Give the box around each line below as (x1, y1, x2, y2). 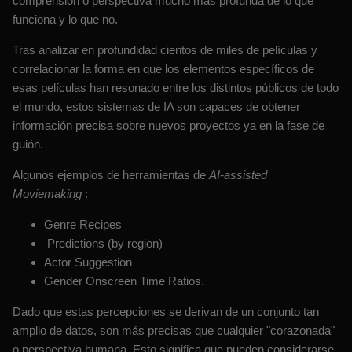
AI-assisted (209, 168, 267, 182)
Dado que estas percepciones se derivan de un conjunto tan (13, 305, 319, 319)
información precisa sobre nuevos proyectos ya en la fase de (13, 119, 324, 133)
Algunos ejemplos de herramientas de (13, 168, 209, 182)
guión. (13, 137, 43, 152)
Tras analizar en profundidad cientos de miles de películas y (13, 43, 317, 57)
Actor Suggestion (44, 255, 132, 269)
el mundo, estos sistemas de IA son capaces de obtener (13, 100, 300, 114)
